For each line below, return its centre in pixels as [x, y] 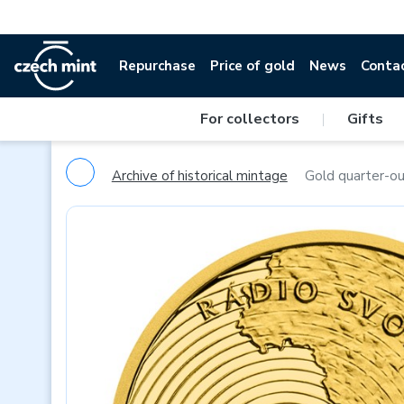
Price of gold [253, 66]
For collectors [249, 119]
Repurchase [158, 66]
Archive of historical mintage [199, 175]
